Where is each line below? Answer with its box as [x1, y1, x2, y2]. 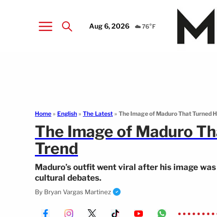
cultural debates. [35, 173, 101, 183]
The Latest [83, 110, 113, 117]
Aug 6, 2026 [89, 21, 130, 30]
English [57, 110, 77, 117]
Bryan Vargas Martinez [44, 188, 111, 196]
